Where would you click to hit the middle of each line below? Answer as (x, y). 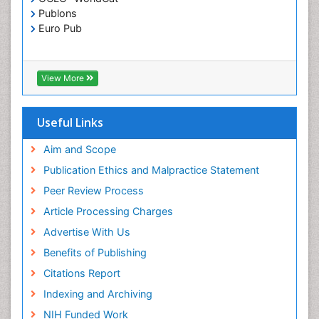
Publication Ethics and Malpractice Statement (151, 170)
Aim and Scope (79, 150)
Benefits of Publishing (95, 253)
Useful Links (70, 123)
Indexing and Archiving (98, 294)
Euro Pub (59, 28)
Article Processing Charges (108, 211)
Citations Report (82, 273)
